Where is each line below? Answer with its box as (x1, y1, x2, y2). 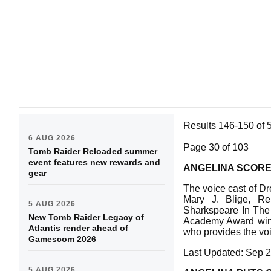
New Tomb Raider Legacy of (28, 212, 144, 222)
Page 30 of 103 (183, 142, 249, 152)
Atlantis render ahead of (28, 223, 128, 233)
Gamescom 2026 (28, 233, 96, 244)
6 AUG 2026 (28, 133, 76, 142)
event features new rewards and (28, 157, 160, 167)
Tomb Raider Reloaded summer (28, 146, 157, 156)
